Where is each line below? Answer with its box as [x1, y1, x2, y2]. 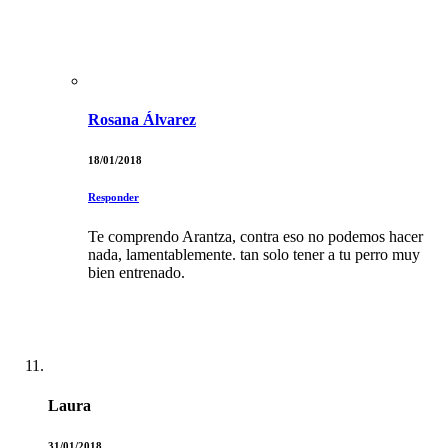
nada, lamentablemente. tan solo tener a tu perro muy [88, 246, 420, 264]
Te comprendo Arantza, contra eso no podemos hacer [88, 228, 423, 246]
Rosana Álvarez [88, 111, 196, 129]
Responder [88, 191, 139, 204]
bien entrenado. [88, 264, 185, 282]
